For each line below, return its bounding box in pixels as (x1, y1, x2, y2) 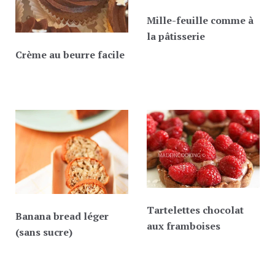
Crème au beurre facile (15, 47, 125, 61)
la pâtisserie (147, 29, 205, 43)
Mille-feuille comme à (147, 13, 254, 27)
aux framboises (147, 219, 220, 233)
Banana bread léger (15, 209, 109, 223)
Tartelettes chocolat (147, 203, 244, 217)
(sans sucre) (15, 225, 72, 239)
